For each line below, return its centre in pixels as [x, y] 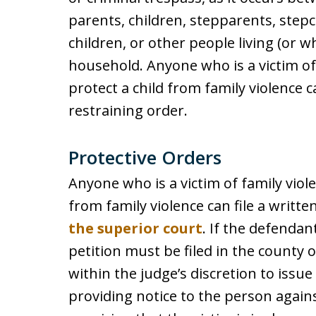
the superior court [135, 228]
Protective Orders [145, 157]
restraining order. [128, 110]
